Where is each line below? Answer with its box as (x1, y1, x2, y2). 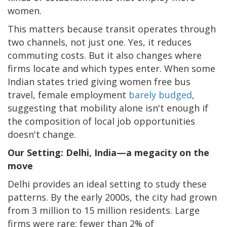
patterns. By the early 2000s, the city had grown (8, 191, 217, 203)
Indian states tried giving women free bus (8, 75, 191, 88)
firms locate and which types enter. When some (8, 62, 215, 74)
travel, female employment (8, 88, 129, 101)
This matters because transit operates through (8, 22, 216, 35)
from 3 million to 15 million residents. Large (8, 204, 200, 216)
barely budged (129, 88, 192, 101)
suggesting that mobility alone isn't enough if (8, 101, 208, 114)
